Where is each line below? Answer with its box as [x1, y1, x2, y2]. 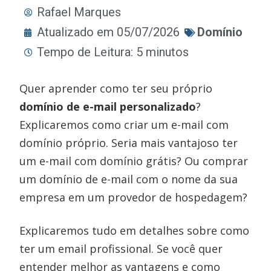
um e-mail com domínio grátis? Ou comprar [19, 154, 249, 168]
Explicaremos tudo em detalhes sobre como [19, 223, 250, 238]
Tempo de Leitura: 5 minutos [37, 45, 189, 59]
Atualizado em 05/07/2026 [37, 25, 180, 39]
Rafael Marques [37, 5, 122, 19]
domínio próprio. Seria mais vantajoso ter [19, 135, 238, 150]
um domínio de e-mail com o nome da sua [19, 172, 238, 186]
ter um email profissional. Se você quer [19, 241, 223, 256]
